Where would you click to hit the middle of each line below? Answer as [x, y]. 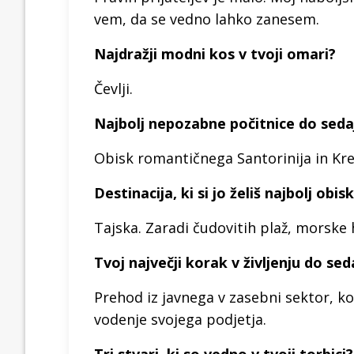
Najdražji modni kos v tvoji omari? [215, 53]
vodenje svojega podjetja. [180, 319]
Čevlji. [113, 88]
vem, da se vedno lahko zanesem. [207, 19]
